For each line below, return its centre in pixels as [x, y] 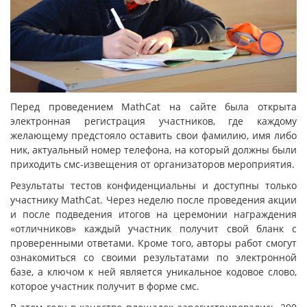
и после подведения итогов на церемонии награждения [153, 214]
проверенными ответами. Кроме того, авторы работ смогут [153, 243]
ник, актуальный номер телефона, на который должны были [153, 149]
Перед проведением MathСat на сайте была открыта [153, 106]
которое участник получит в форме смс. [105, 286]
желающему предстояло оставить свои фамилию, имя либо [153, 135]
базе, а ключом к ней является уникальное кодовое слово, [153, 271]
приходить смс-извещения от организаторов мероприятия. [152, 164]
